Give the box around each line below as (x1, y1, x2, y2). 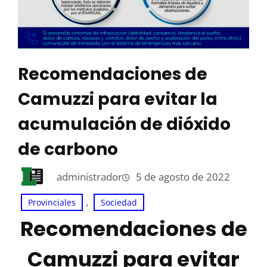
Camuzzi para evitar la (18, 88, 218, 111)
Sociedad (101, 197, 137, 209)
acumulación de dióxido (18, 113, 231, 136)
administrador (57, 169, 122, 184)
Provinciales (28, 197, 76, 209)
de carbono (18, 138, 118, 162)
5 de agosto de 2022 (136, 169, 230, 184)
